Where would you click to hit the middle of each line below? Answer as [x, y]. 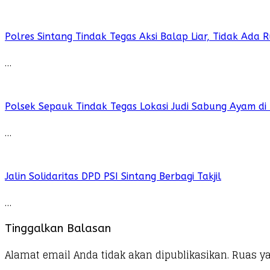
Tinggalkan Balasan [58, 229]
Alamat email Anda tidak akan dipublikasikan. [117, 255]
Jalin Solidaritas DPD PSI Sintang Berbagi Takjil [113, 176]
